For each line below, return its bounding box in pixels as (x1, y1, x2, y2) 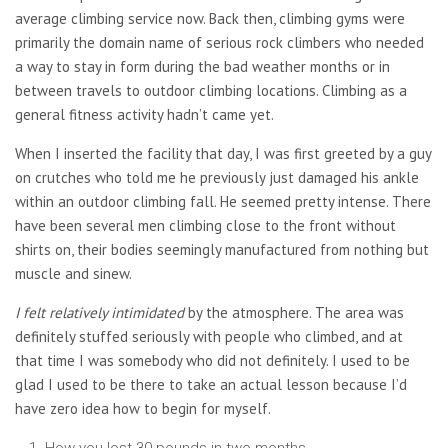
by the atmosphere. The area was (184, 303, 404, 322)
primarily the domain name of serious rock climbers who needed (15, 33, 424, 52)
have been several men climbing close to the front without (15, 216, 396, 235)
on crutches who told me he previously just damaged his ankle (15, 168, 419, 187)
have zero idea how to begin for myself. (15, 399, 271, 418)
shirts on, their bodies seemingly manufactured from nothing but (15, 240, 429, 259)
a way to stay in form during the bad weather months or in (15, 57, 390, 76)
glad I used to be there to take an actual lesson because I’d (15, 375, 407, 394)
